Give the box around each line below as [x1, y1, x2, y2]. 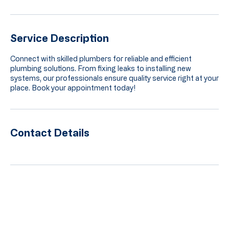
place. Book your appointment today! [10, 91, 135, 99]
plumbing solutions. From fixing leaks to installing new [10, 72, 191, 79]
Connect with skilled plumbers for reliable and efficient [10, 62, 192, 70]
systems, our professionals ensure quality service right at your [10, 81, 219, 89]
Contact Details [10, 134, 89, 146]
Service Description [10, 39, 109, 51]
